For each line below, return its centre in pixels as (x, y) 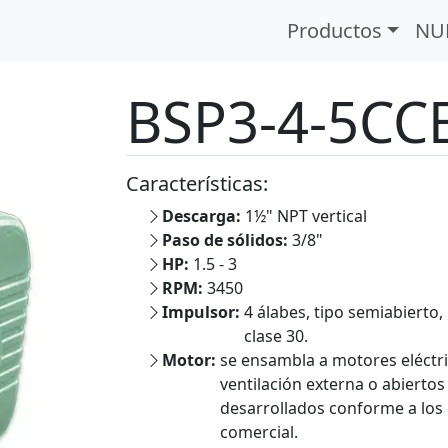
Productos (334, 30)
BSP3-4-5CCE (136, 28)
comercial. (259, 432)
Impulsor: (203, 312)
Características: (197, 183)
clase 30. (276, 336)
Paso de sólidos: (227, 240)
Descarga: (203, 216)
